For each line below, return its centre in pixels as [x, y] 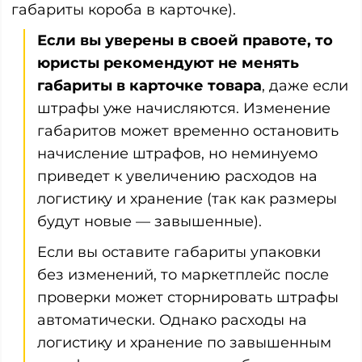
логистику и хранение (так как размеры [187, 198]
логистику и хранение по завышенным [184, 342]
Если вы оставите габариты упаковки [179, 252]
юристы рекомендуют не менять [168, 63]
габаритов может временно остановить [188, 130]
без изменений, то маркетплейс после [183, 274]
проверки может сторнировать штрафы [188, 297]
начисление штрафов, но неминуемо [177, 153]
